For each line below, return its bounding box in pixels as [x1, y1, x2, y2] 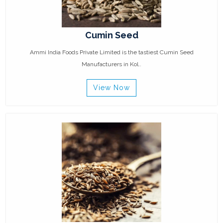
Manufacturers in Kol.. [82, 61, 141, 68]
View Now [93, 84, 130, 92]
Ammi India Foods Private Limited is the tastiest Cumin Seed [29, 49, 194, 56]
